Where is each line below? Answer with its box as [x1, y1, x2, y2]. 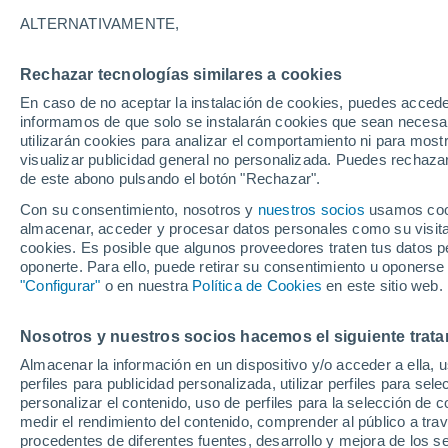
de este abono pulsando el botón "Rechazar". [20, 170, 321, 187]
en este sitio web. [322, 277, 443, 294]
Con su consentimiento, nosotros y [20, 201, 258, 218]
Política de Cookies [192, 277, 323, 294]
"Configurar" [20, 277, 101, 294]
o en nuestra [100, 277, 193, 294]
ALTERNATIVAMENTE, [20, 15, 180, 32]
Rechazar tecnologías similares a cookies [20, 66, 342, 83]
